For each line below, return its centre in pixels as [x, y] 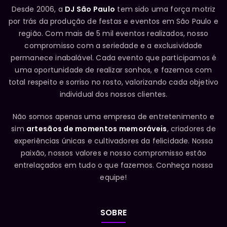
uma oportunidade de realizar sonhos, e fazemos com [113, 70]
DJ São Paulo [90, 9]
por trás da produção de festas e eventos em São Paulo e [113, 21]
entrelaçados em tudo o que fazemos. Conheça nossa [113, 165]
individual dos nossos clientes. [113, 94]
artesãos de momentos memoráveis [97, 128]
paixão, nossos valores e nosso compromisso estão [113, 153]
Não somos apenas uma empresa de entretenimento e [113, 116]
